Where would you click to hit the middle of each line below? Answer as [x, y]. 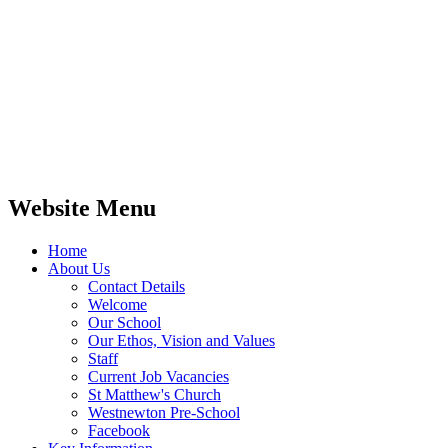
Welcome [117, 304]
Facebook [119, 430]
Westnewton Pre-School [164, 412]
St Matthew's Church [154, 394]
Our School [124, 322]
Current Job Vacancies [158, 376]
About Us [79, 268]
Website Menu [82, 207]
